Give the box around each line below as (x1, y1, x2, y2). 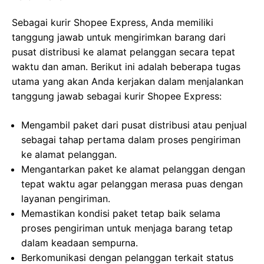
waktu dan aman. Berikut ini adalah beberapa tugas (12, 61, 240, 73)
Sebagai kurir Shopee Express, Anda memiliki (12, 16, 213, 29)
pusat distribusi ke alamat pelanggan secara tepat (12, 46, 235, 58)
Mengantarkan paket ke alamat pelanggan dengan (21, 163, 245, 176)
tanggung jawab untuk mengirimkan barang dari (12, 31, 226, 44)
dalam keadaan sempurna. (21, 237, 138, 249)
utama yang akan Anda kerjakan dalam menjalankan (12, 75, 243, 88)
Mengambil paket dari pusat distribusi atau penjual (21, 119, 247, 131)
